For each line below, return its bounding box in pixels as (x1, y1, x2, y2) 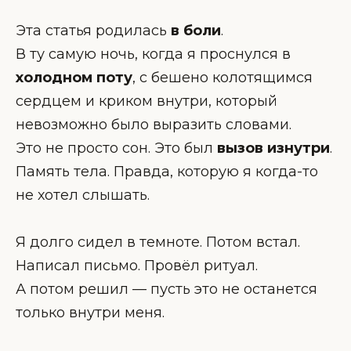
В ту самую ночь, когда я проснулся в (16, 45, 291, 63)
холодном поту (16, 68, 132, 86)
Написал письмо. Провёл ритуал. (16, 257, 258, 275)
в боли (171, 21, 221, 39)
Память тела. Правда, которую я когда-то (16, 162, 318, 180)
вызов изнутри (217, 139, 330, 157)
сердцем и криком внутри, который (16, 92, 277, 110)
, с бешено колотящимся (132, 68, 313, 86)
